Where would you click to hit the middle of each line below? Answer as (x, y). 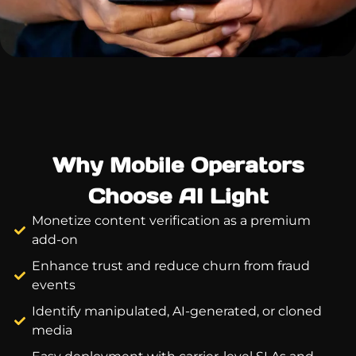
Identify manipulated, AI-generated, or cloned (177, 311)
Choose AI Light (178, 195)
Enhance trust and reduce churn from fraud (171, 265)
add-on (55, 239)
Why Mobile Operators (178, 164)
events (54, 284)
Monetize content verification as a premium (172, 220)
